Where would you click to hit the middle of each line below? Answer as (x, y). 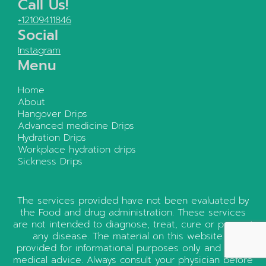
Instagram (39, 50)
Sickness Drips (50, 161)
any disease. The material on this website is (133, 236)
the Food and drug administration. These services (133, 212)
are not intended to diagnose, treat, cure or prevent (133, 224)
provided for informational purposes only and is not (133, 248)
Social (38, 35)
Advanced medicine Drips (76, 126)
